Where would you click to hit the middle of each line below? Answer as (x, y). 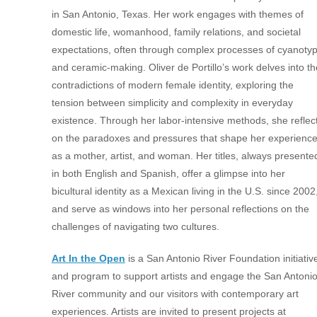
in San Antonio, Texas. (102, 14)
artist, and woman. (153, 156)
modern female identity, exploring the (211, 85)
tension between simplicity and (121, 103)
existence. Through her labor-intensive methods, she (171, 120)
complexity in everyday (242, 103)
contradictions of (90, 85)
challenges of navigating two (116, 226)
